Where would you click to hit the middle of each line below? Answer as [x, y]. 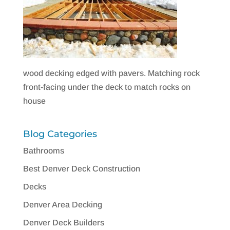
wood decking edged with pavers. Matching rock [111, 73]
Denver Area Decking [62, 204]
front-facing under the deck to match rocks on [107, 87]
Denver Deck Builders [63, 222]
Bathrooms [43, 150]
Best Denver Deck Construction [81, 168]
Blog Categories [60, 134]
